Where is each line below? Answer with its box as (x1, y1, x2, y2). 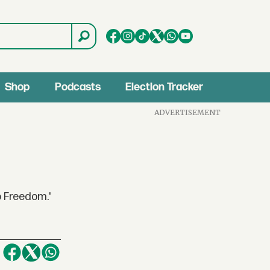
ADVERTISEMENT (154, 107, 221, 117)
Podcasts (54, 81, 101, 93)
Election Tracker (125, 81, 204, 93)
